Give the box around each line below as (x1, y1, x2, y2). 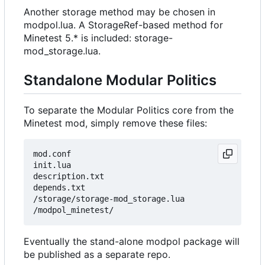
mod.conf (33, 149, 71, 159)
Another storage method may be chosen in (24, 6, 215, 18)
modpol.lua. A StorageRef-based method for (24, 19, 223, 31)
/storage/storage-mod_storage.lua (33, 194, 185, 204)
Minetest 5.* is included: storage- (24, 32, 173, 44)
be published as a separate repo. (24, 248, 170, 261)
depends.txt (33, 183, 85, 193)
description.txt (33, 172, 104, 182)
